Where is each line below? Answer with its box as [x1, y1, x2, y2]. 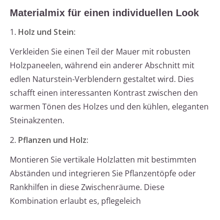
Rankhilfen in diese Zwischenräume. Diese [10, 182, 165, 193]
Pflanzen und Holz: [18, 135, 88, 146]
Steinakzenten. [10, 115, 64, 126]
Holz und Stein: [18, 27, 76, 38]
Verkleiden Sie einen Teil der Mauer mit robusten [10, 46, 191, 57]
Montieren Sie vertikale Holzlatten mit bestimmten [10, 154, 196, 165]
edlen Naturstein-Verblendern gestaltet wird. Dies [10, 74, 194, 85]
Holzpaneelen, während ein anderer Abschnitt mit [10, 60, 194, 71]
